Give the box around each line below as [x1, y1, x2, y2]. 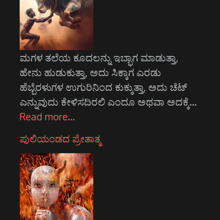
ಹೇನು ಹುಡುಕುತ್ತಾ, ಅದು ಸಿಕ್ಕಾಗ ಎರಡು [20, 66, 161, 79]
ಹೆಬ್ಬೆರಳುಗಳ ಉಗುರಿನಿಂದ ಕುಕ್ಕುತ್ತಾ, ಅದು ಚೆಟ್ [20, 81, 187, 94]
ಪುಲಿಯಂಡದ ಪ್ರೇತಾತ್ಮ [20, 132, 101, 145]
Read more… [20, 110, 75, 123]
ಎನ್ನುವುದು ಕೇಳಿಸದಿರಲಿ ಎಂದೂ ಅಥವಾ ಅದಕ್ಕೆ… [20, 95, 197, 109]
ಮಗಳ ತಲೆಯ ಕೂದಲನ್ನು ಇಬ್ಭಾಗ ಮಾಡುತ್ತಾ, [20, 51, 178, 64]
